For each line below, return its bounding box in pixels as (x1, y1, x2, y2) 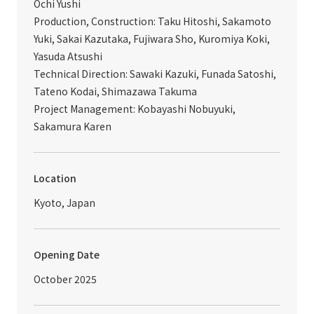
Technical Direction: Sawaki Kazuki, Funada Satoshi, (34, 67, 276, 81)
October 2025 (34, 272, 97, 286)
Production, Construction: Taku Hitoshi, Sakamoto (34, 14, 271, 28)
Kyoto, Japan (34, 196, 95, 210)
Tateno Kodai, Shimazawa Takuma (34, 84, 197, 98)
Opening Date (34, 247, 100, 261)
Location (34, 171, 76, 185)
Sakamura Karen (34, 119, 111, 133)
